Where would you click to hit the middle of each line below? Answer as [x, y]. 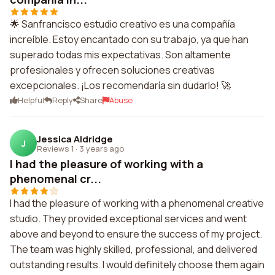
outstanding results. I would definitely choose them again [137, 265]
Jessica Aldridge [75, 139]
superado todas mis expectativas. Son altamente [120, 55]
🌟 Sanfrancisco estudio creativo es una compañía [122, 24]
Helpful [31, 100]
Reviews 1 [55, 148]
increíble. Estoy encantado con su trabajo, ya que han [129, 39]
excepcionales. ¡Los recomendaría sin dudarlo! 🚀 [120, 85]
